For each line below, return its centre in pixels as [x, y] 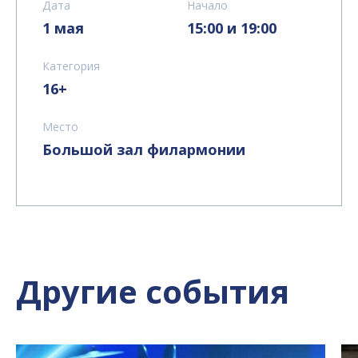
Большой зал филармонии [144, 150]
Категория [71, 66]
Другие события [153, 292]
